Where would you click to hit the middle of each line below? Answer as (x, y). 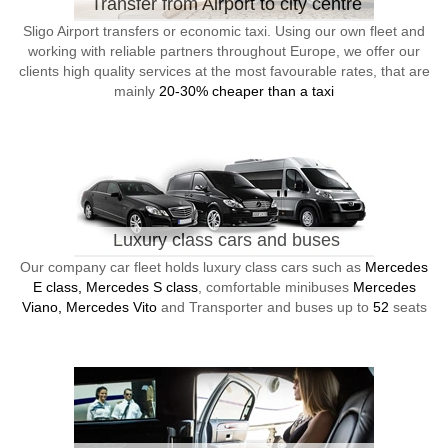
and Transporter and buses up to (264, 307)
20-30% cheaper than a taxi (246, 91)
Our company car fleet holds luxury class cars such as (192, 267)
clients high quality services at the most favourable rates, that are (224, 71)
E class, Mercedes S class (115, 287)
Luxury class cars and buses (226, 240)
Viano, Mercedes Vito (89, 307)
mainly (136, 91)
